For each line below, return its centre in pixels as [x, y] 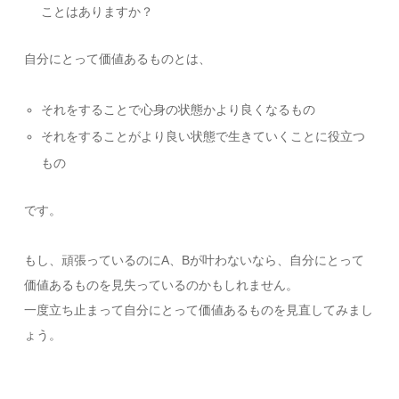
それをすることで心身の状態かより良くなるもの [178, 110]
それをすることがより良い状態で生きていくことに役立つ [203, 137]
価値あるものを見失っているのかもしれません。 [162, 285]
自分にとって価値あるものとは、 [118, 59]
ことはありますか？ [97, 12]
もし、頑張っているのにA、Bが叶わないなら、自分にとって [195, 261]
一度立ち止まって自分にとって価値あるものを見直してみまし [199, 310]
